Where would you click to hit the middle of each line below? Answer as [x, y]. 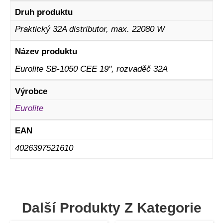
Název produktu [46, 52]
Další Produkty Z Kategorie [111, 208]
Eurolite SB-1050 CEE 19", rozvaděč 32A [91, 69]
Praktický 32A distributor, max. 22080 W [90, 29]
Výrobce [31, 91]
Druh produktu [44, 12]
